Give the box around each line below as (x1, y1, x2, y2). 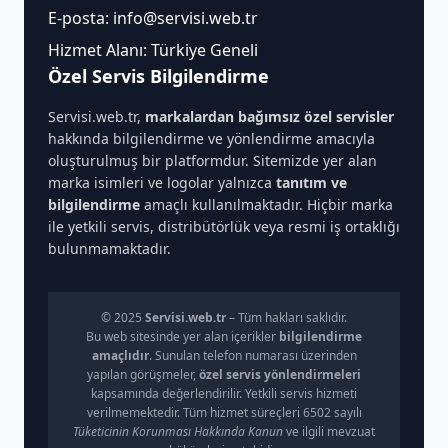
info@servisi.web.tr (113, 7, 258, 29)
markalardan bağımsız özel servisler (145, 107, 394, 126)
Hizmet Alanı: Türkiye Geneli (48, 39, 258, 61)
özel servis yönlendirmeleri (199, 366, 361, 383)
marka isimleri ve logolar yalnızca (48, 173, 276, 192)
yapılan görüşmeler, (87, 366, 199, 383)
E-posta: (48, 7, 113, 29)
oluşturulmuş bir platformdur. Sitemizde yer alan (48, 151, 377, 170)
